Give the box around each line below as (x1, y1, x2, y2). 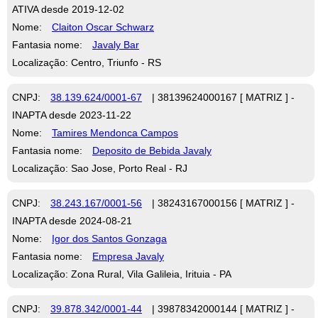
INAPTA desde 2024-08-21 (12, 214, 132, 226)
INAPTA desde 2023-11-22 (12, 109, 131, 121)
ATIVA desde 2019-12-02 (12, 3, 124, 15)
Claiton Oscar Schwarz (52, 21, 154, 33)
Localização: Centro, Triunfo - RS (12, 56, 161, 68)
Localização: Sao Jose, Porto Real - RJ (12, 162, 187, 174)
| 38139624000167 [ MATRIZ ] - (149, 91, 295, 103)
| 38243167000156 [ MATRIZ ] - (149, 197, 295, 209)
